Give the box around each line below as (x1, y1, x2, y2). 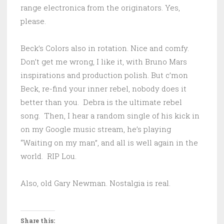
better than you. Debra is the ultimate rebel (20, 97, 182, 107)
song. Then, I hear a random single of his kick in (20, 110, 199, 121)
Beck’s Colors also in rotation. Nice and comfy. (20, 43, 189, 53)
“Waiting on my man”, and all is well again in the (20, 137, 198, 148)
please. (20, 16, 46, 26)
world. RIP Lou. (20, 151, 76, 161)
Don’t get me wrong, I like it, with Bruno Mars (20, 56, 187, 67)
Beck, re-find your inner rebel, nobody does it (20, 83, 186, 94)
